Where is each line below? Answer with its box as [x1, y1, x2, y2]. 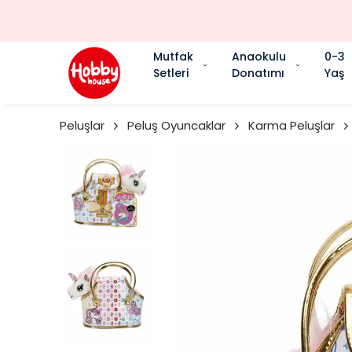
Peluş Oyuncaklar [127, 117, 225, 134]
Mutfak [153, 48, 193, 64]
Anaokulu [232, 48, 286, 64]
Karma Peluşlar [248, 117, 335, 134]
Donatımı [232, 64, 284, 81]
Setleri [153, 64, 189, 81]
